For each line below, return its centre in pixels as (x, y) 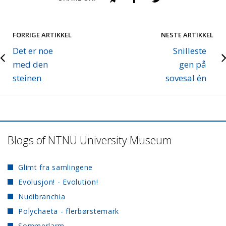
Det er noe (33, 51)
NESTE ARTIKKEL (187, 35)
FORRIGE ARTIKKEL (42, 35)
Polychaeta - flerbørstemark (69, 211)
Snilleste (189, 51)
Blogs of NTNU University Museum (90, 140)
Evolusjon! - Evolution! (58, 182)
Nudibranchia (42, 197)
